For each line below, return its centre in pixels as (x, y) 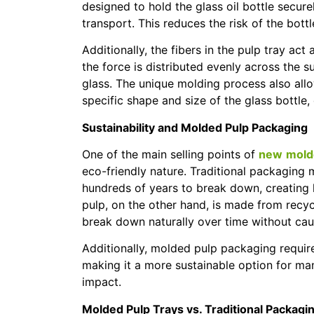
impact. (102, 282)
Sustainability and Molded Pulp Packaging (195, 127)
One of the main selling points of (170, 155)
